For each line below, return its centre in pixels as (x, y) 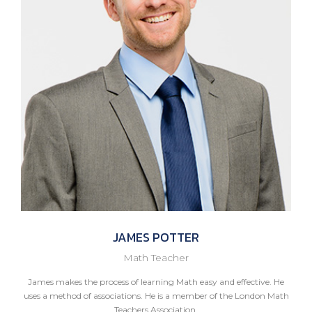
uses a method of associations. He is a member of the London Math (156, 295)
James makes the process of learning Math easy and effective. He (156, 281)
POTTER (174, 237)
